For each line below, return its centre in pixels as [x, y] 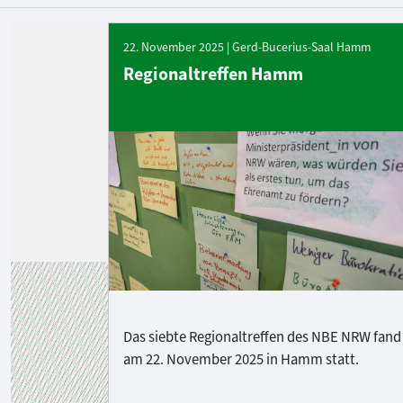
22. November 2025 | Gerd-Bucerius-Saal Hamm [247, 47]
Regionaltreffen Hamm [213, 74]
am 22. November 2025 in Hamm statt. [241, 358]
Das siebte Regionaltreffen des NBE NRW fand [262, 336]
